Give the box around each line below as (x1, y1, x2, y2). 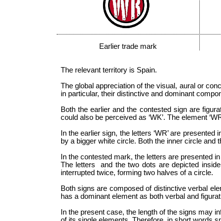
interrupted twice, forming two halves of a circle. (60, 168, 213, 177)
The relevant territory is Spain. (60, 66, 157, 74)
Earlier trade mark (99, 42, 157, 50)
